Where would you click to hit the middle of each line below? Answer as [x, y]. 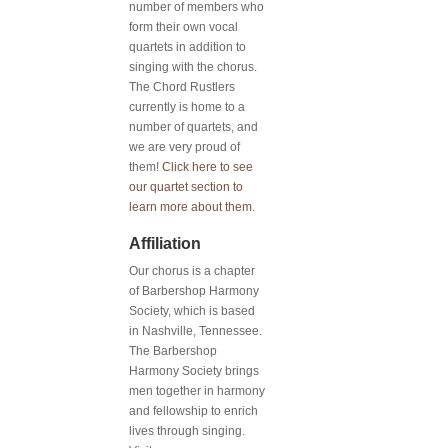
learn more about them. [192, 206]
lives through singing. [187, 430]
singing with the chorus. [193, 66]
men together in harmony [197, 390]
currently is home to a [187, 106]
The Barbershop [173, 350]
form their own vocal [183, 26]
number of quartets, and [193, 126]
